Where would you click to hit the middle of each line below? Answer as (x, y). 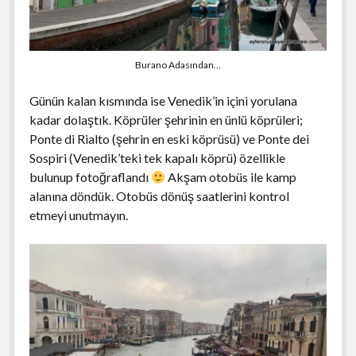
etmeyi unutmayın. (78, 215)
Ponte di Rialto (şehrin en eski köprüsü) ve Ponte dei (169, 139)
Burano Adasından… (178, 65)
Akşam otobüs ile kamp (230, 177)
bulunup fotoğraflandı (90, 177)
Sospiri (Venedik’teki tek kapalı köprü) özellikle (157, 158)
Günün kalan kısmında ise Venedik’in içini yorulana (163, 101)
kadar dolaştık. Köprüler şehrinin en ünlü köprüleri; (166, 120)
